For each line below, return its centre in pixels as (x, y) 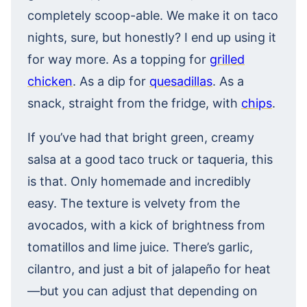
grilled (227, 59)
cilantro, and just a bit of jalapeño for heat (149, 269)
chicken (50, 81)
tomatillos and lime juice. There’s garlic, (140, 247)
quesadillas (181, 81)
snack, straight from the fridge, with (134, 103)
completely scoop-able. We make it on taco (153, 15)
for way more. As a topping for (119, 59)
